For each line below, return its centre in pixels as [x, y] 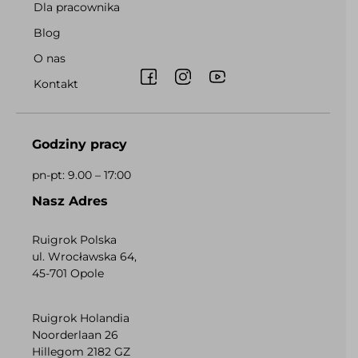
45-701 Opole [68, 274]
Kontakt [56, 84]
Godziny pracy [80, 144]
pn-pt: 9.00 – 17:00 [82, 175]
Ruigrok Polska [74, 240]
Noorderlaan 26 [75, 334]
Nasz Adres [70, 201]
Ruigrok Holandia [81, 318]
